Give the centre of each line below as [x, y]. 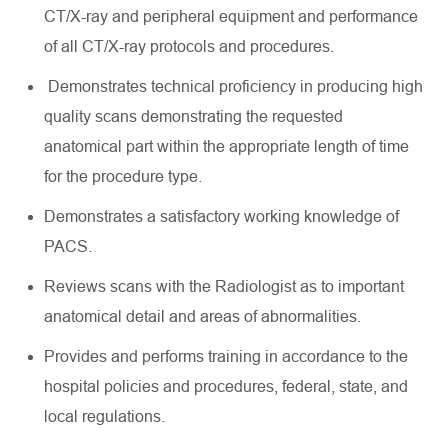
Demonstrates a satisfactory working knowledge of [221, 216]
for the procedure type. [125, 176]
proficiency [257, 86]
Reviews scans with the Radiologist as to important [224, 286]
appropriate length [293, 146]
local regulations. [106, 416]
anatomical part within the [136, 146]
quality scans [92, 116]
